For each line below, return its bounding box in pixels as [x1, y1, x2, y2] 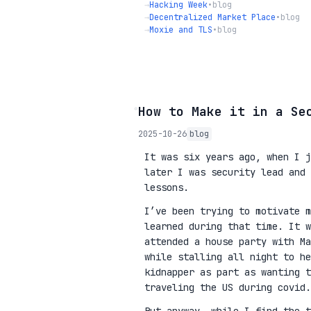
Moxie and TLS [149, 24, 212, 35]
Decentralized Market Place [149, 11, 276, 23]
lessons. [144, 180, 189, 194]
